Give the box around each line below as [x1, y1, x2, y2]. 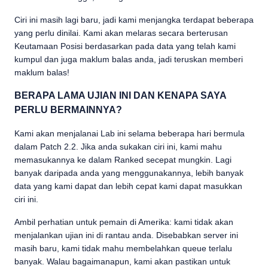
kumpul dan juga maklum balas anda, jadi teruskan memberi [14, 54, 243, 64]
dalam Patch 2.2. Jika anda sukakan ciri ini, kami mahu [14, 141, 222, 151]
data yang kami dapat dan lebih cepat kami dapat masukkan [14, 181, 242, 191]
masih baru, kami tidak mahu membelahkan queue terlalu [14, 243, 232, 253]
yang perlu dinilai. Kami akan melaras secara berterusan [14, 28, 228, 38]
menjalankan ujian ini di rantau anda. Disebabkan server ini [14, 230, 238, 240]
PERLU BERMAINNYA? [14, 104, 122, 115]
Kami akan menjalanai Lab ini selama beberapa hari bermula [14, 128, 245, 138]
